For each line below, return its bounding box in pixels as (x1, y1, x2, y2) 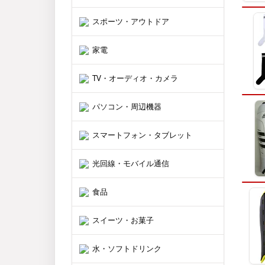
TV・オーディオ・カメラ (92, 73, 178, 83)
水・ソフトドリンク (92, 243, 161, 254)
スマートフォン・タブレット (92, 130, 192, 140)
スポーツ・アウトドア (92, 16, 169, 27)
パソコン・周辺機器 (92, 101, 161, 112)
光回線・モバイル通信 (92, 158, 169, 169)
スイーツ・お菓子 (92, 215, 154, 225)
